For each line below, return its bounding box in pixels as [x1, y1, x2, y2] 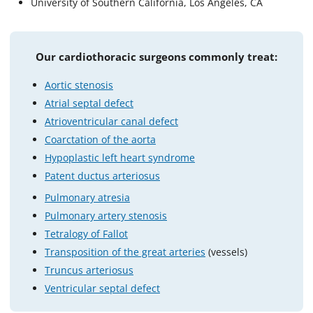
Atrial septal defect [45, 96, 133, 110]
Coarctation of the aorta [45, 132, 156, 146]
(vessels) [205, 245, 247, 259]
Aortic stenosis [45, 78, 113, 92]
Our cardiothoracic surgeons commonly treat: [36, 49, 277, 64]
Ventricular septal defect [45, 281, 160, 295]
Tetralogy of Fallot [45, 226, 128, 240]
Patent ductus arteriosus [45, 168, 160, 182]
